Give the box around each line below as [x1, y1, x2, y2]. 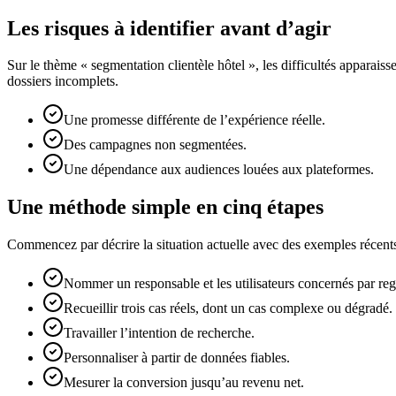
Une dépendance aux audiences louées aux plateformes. [64, 162, 374, 178]
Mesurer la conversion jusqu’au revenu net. [64, 375, 304, 391]
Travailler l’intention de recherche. [64, 325, 255, 341]
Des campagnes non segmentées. [64, 137, 247, 153]
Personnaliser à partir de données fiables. [64, 350, 290, 366]
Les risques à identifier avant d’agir [7, 16, 331, 40]
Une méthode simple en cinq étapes [7, 195, 324, 219]
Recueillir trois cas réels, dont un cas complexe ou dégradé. [64, 301, 392, 316]
